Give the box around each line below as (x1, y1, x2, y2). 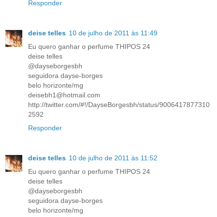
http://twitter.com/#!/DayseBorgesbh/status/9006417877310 (28, 101, 210, 109)
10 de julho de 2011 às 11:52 (69, 154, 157, 162)
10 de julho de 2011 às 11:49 (69, 29, 157, 37)
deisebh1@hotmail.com (28, 91, 100, 99)
